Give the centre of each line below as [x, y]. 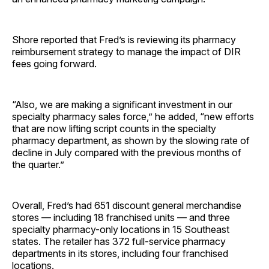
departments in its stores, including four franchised [120, 253]
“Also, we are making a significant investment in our [122, 104]
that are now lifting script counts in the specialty [114, 128]
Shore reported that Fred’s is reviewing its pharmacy [124, 39]
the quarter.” [38, 164]
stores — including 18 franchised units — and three [121, 217]
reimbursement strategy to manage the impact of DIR [126, 51]
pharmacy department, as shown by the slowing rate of [131, 140]
